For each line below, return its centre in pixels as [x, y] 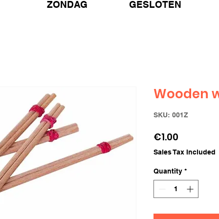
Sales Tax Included [185, 152]
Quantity [168, 171]
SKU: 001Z [171, 115]
